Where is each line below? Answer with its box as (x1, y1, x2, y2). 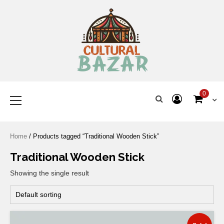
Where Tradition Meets (75, 75, 149, 83)
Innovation (95, 85, 128, 94)
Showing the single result (10, 169, 89, 177)
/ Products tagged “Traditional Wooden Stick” (27, 132, 159, 140)
